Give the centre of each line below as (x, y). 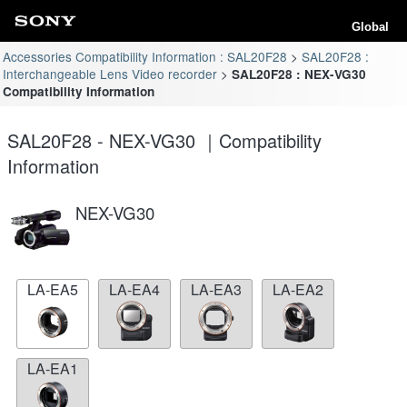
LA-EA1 (53, 368)
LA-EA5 (53, 289)
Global (370, 27)
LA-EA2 (298, 289)
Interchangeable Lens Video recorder (110, 73)
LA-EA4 (134, 289)
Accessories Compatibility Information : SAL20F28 (145, 56)
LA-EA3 (216, 289)
